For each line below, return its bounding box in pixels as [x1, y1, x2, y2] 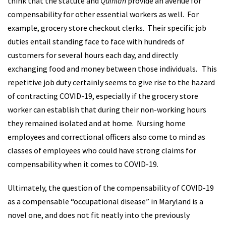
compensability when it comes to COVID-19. [8, 159, 158, 169]
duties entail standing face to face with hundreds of [8, 36, 185, 46]
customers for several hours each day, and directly [8, 50, 178, 60]
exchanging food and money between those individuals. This [8, 64, 217, 74]
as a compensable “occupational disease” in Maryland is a [8, 196, 203, 206]
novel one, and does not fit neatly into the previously [8, 210, 190, 220]
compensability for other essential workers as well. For [8, 9, 199, 19]
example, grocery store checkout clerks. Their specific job [8, 23, 206, 33]
